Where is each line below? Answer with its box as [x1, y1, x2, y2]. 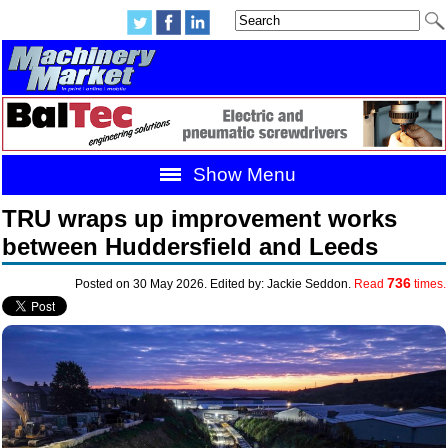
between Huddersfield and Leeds [2, 233, 379, 261]
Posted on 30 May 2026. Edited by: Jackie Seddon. [74, 277, 354, 292]
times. [410, 277, 446, 292]
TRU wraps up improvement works [2, 205, 398, 233]
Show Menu [187, 164, 296, 186]
